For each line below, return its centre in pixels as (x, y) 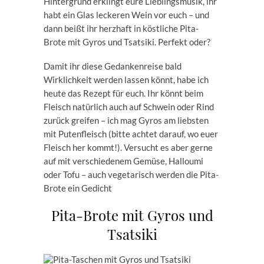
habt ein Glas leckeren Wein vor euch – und (126, 15)
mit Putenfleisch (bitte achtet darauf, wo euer (131, 134)
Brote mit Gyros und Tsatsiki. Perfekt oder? (127, 42)
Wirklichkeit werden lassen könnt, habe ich (126, 80)
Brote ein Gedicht (78, 188)
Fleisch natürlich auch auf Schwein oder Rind (129, 107)
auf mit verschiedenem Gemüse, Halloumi (123, 161)
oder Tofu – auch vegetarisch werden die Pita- (131, 174)
